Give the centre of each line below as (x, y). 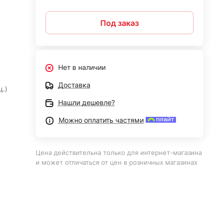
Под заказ (119, 23)
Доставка (74, 85)
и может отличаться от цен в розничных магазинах (116, 162)
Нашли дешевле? (86, 102)
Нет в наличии (82, 67)
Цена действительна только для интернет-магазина (119, 153)
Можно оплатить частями (101, 120)
